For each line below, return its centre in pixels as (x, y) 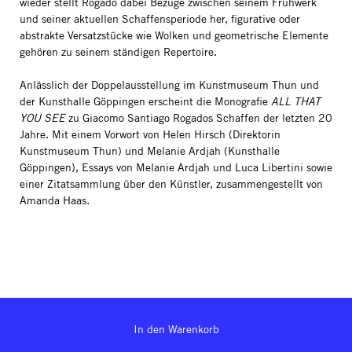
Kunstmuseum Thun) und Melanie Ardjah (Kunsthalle (150, 151)
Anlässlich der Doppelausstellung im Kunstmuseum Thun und (169, 85)
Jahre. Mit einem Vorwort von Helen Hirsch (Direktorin (150, 134)
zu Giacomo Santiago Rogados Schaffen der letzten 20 (199, 118)
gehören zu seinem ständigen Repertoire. (118, 52)
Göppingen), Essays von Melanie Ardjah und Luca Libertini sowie (176, 167)
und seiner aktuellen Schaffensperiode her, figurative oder (160, 19)
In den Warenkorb (176, 329)
